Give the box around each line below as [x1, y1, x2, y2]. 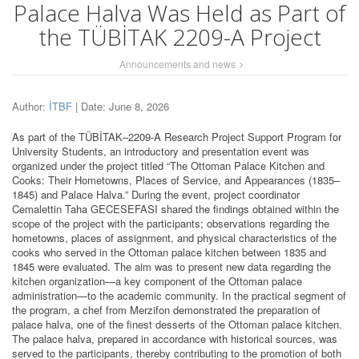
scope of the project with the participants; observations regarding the [12, 215, 329, 231]
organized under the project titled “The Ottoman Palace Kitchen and [12, 157, 325, 173]
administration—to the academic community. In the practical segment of [12, 287, 346, 303]
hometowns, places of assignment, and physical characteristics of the [12, 229, 337, 245]
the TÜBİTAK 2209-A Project [38, 21, 321, 52]
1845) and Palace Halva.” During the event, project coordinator [12, 186, 300, 202]
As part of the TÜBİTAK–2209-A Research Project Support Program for [12, 128, 341, 144]
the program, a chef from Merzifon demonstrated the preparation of [12, 301, 321, 317]
